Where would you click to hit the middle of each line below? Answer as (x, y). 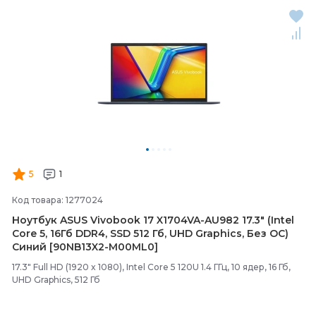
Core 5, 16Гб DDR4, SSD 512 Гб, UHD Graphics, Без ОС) (150, 233)
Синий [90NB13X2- (60, 247)
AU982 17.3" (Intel (249, 220)
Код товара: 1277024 (57, 200)
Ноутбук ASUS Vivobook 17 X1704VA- (108, 220)
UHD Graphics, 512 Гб (56, 280)
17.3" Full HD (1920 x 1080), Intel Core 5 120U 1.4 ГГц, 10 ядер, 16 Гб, (151, 267)
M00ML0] (133, 247)
